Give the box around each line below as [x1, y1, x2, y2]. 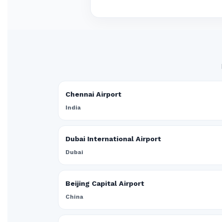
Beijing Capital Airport [65, 179, 144, 187]
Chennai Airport [65, 90, 121, 98]
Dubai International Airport [65, 135, 161, 143]
